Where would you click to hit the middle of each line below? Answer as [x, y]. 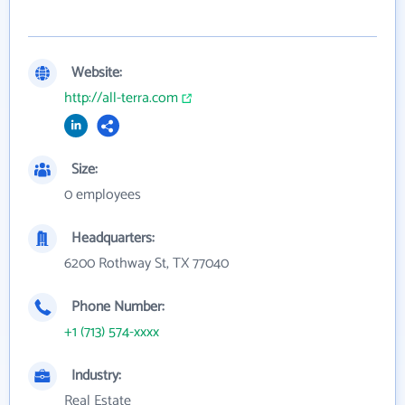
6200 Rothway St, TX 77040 [146, 263]
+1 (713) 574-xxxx [112, 332]
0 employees [103, 194]
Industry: [96, 375]
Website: [97, 72]
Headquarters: [113, 238]
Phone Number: [118, 306]
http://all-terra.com [121, 98]
